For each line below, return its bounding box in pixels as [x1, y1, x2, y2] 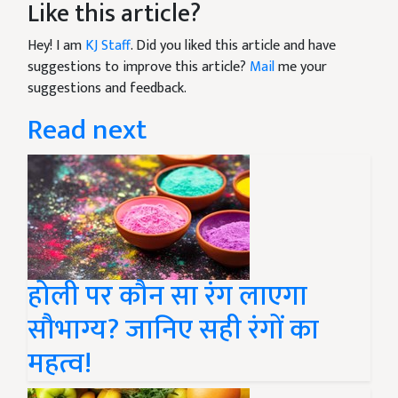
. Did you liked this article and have [131, 34, 336, 59]
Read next [28, 107, 147, 155]
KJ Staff [85, 34, 131, 59]
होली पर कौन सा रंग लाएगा [28, 273, 307, 321]
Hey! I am [28, 34, 85, 59]
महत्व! [28, 340, 92, 388]
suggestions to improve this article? [28, 55, 250, 80]
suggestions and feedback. [28, 76, 187, 101]
